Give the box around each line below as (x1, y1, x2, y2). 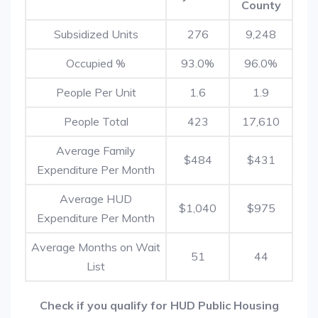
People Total (63, 114, 128, 128)
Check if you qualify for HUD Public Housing (39, 298, 279, 312)
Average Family (56, 143, 136, 158)
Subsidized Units (53, 27, 138, 41)
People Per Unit (55, 85, 136, 99)
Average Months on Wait (31, 240, 160, 254)
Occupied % (66, 56, 126, 70)
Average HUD (60, 192, 132, 206)
